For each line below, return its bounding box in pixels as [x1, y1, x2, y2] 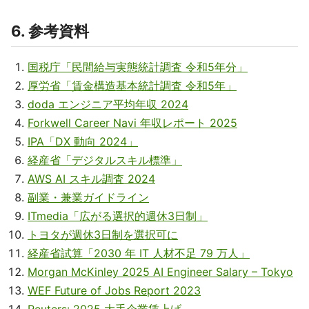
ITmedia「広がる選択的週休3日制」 [28, 209, 208, 223]
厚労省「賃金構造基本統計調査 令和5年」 [28, 79, 237, 93]
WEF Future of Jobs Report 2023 [28, 283, 201, 298]
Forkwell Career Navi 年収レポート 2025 [28, 116, 237, 130]
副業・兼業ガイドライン [28, 190, 149, 205]
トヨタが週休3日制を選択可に [28, 228, 178, 242]
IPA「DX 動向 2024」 [28, 134, 138, 149]
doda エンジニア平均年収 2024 [28, 97, 188, 112]
